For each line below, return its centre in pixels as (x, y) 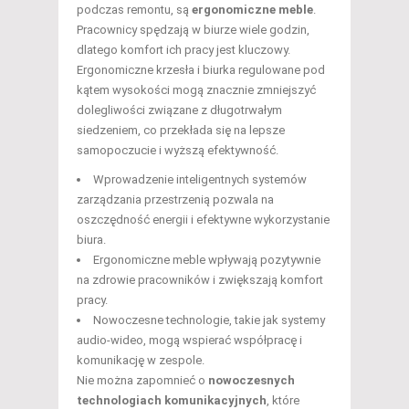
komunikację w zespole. (141, 361)
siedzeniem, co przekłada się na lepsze (181, 131)
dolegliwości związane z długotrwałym (179, 110)
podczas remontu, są (134, 10)
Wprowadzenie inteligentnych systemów (200, 180)
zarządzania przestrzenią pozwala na (175, 200)
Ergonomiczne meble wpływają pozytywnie (207, 260)
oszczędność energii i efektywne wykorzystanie (203, 220)
